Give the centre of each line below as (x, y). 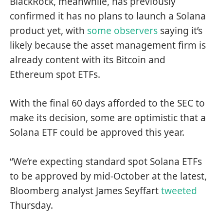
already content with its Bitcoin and (88, 60)
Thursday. (31, 205)
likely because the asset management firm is (108, 45)
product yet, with (48, 30)
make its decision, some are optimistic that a (108, 118)
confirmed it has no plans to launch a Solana (108, 16)
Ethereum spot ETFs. (55, 74)
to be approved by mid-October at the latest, (108, 176)
